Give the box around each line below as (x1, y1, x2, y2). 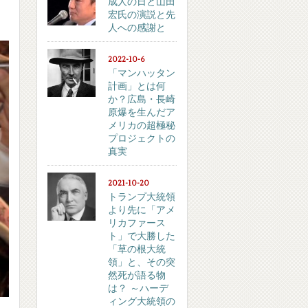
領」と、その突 (108, 256, 175, 268)
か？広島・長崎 (108, 93, 175, 105)
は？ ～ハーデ (108, 283, 168, 294)
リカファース (108, 217, 166, 229)
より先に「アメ (108, 204, 175, 216)
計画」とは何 (108, 80, 166, 92)
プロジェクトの (108, 133, 175, 144)
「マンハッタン (108, 67, 175, 79)
